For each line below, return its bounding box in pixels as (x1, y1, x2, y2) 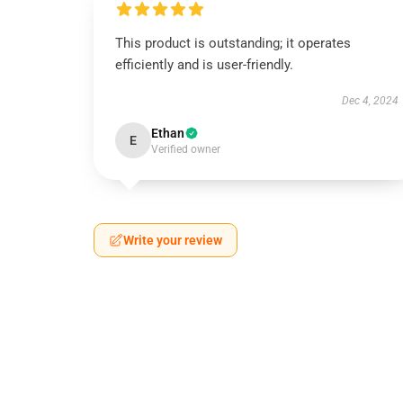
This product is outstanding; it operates (115, 35, 351, 51)
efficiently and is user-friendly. (115, 57, 293, 73)
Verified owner (151, 143, 220, 156)
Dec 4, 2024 (341, 94, 399, 107)
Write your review (123, 233, 222, 247)
